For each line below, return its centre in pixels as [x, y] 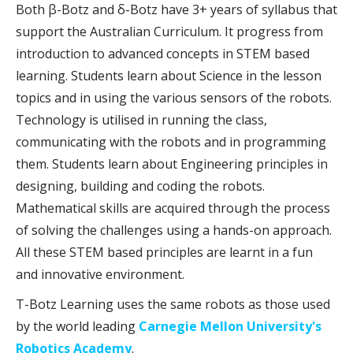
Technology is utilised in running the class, [141, 119]
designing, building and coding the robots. [140, 186]
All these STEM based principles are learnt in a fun [164, 252]
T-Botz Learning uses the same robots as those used [173, 304]
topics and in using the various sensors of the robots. [174, 97]
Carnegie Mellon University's [230, 326]
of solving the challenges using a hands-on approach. [174, 230]
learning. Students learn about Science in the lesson [169, 75]
